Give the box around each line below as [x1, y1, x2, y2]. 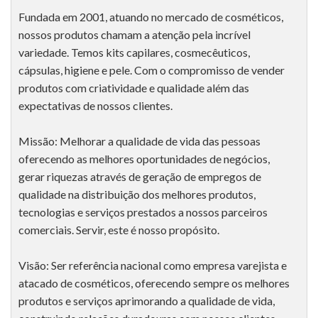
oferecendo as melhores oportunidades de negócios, [18, 152, 270, 166]
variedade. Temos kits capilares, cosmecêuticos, [18, 45, 250, 60]
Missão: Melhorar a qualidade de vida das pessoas [18, 134, 261, 148]
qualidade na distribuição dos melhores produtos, [18, 187, 256, 202]
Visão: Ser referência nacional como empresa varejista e [18, 258, 287, 273]
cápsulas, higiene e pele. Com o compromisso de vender [18, 63, 285, 77]
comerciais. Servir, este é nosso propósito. [18, 223, 219, 237]
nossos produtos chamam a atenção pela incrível [18, 28, 251, 42]
